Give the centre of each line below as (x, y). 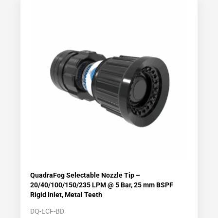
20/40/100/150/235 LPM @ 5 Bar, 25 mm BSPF (102, 185)
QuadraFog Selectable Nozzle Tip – (85, 175)
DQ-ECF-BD (47, 211)
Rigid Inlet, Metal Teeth (66, 195)
